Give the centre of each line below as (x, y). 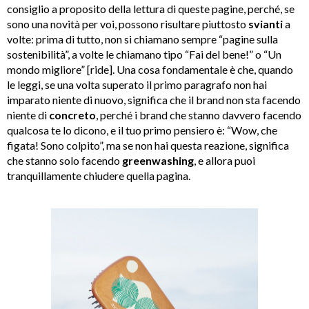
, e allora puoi (225, 161)
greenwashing (158, 161)
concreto (72, 115)
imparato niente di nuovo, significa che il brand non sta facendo (154, 100)
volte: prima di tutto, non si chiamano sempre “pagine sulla (142, 39)
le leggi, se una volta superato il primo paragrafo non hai (137, 85)
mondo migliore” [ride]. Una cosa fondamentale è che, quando (150, 70)
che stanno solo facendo (64, 161)
